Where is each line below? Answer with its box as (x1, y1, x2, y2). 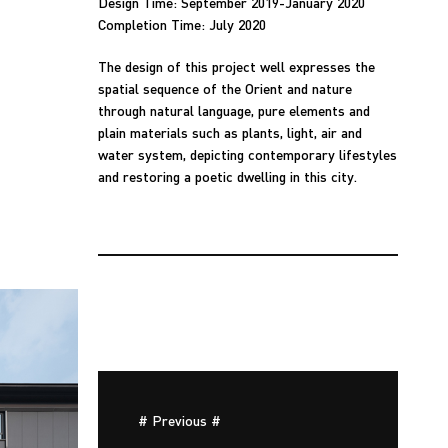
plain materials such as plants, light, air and (98, 123, 362, 141)
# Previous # (138, 411, 221, 429)
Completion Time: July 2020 (98, 15, 266, 33)
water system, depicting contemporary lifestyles (98, 145, 397, 163)
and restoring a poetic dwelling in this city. (98, 167, 357, 185)
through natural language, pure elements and (98, 101, 370, 119)
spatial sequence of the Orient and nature (98, 79, 352, 97)
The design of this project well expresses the (98, 57, 375, 75)
